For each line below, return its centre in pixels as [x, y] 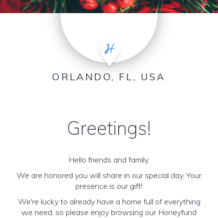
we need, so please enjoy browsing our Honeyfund [109, 212]
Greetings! [109, 128]
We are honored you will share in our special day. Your [109, 175]
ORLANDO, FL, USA [109, 77]
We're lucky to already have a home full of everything [109, 201]
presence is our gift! [109, 186]
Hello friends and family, [109, 160]
